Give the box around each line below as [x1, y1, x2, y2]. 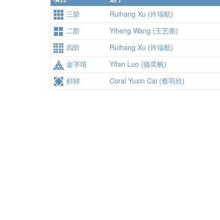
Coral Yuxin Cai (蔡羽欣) [110, 75, 185, 85]
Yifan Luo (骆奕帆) [110, 58, 166, 69]
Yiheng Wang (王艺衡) [110, 25, 178, 35]
